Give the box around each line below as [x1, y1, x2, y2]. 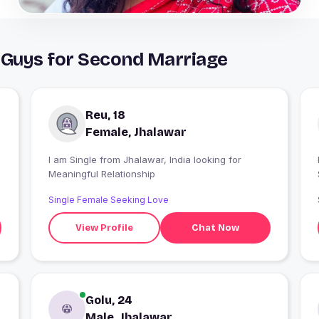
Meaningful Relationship [48, 168, 155, 180]
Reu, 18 [85, 108, 125, 122]
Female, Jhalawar [85, 125, 187, 140]
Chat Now [192, 221, 240, 234]
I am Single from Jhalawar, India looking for [48, 154, 100, 166]
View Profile [75, 221, 134, 234]
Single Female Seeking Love [48, 194, 169, 206]
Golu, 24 [85, 293, 132, 308]
